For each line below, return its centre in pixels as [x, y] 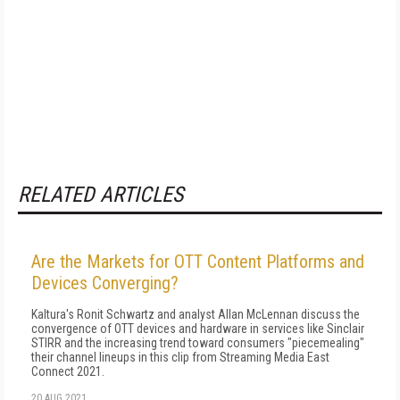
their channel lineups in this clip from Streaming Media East [180, 357]
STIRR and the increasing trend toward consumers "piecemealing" [198, 343]
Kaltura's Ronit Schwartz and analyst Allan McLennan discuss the [196, 314]
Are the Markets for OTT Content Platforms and [198, 262]
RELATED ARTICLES [100, 195]
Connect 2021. [68, 371]
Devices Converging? [105, 283]
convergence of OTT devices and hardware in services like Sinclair [198, 329]
